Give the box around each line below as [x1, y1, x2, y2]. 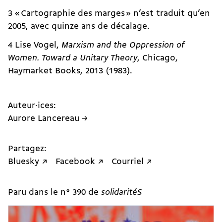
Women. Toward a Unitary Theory [8, 54, 137, 62]
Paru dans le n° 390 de [8, 188, 101, 197]
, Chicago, [137, 54, 178, 62]
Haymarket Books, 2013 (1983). [8, 66, 132, 75]
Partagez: [8, 145, 47, 154]
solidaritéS [101, 188, 142, 197]
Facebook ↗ [55, 158, 104, 166]
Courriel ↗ [111, 158, 152, 166]
